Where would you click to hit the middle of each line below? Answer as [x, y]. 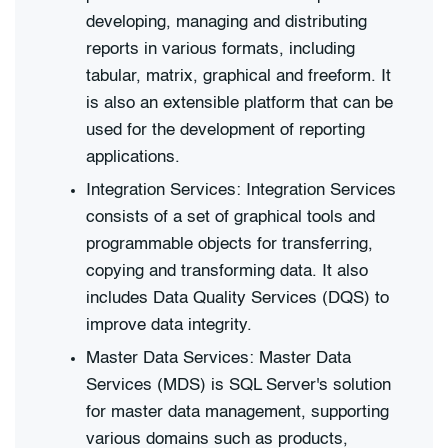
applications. [133, 157]
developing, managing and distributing [226, 22]
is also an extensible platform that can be [239, 103]
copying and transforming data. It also [227, 271]
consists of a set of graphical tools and [230, 217]
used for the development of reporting [225, 130]
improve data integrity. [169, 325]
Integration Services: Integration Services [241, 190]
